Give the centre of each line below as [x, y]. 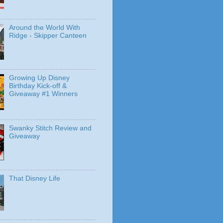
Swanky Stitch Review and [51, 128]
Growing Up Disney [40, 78]
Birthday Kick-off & [38, 86]
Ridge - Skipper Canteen [48, 36]
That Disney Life [35, 178]
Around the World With [45, 28]
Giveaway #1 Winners [44, 94]
